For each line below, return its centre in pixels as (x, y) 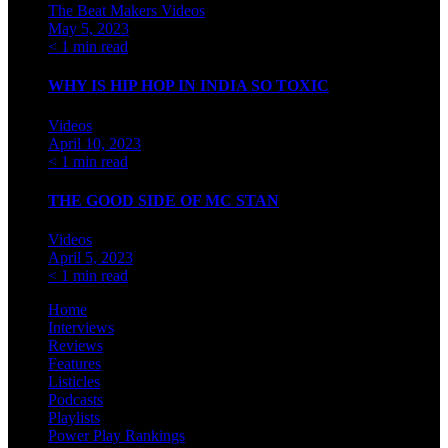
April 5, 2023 (90, 258)
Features (74, 364)
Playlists (74, 418)
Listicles (74, 382)
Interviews (81, 328)
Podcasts (75, 400)
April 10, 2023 (94, 143)
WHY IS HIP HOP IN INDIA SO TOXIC (188, 86)
